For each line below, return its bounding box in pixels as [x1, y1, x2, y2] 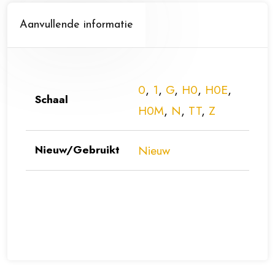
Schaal [35, 91, 68, 108]
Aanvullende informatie [20, 19, 133, 31]
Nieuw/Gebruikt [35, 142, 120, 158]
